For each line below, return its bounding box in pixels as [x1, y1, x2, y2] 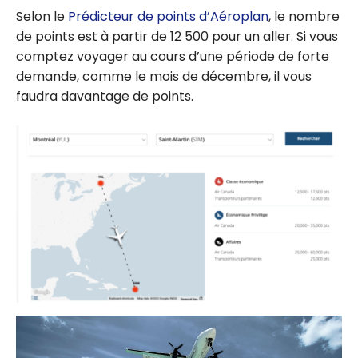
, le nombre [268, 7, 340, 26]
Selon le [16, 7, 68, 26]
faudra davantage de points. [16, 87, 193, 106]
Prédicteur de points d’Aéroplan [68, 7, 268, 26]
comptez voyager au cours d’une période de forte [16, 47, 329, 66]
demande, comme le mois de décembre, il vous [16, 67, 312, 86]
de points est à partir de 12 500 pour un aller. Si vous [16, 27, 338, 46]
